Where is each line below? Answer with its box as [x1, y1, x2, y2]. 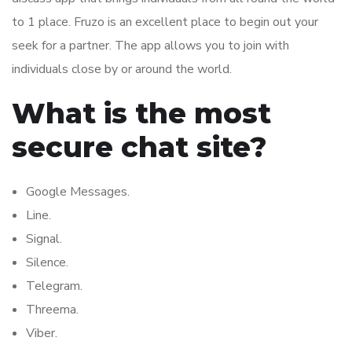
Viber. [26, 324, 57, 343]
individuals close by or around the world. [12, 60, 232, 79]
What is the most [12, 96, 271, 131]
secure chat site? [12, 130, 267, 165]
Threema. [26, 301, 79, 319]
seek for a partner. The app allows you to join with [12, 37, 289, 55]
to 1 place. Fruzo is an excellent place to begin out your [12, 13, 318, 31]
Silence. [26, 254, 68, 272]
